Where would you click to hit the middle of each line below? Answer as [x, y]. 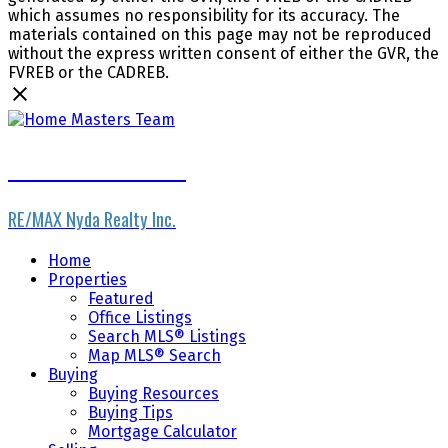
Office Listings [140, 317]
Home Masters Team [97, 167]
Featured [121, 298]
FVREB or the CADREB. [88, 73]
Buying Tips [130, 412]
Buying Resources [153, 393]
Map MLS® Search [154, 355]
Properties [87, 279]
